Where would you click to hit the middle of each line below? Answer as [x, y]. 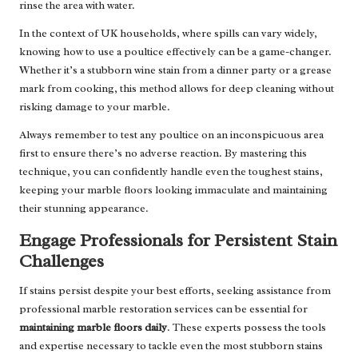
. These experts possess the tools [247, 328]
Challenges [62, 261]
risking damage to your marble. [95, 107]
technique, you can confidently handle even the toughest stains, [171, 172]
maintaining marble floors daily [93, 328]
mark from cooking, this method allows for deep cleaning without [177, 89]
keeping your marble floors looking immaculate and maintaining [173, 190]
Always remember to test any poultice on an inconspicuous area [171, 135]
